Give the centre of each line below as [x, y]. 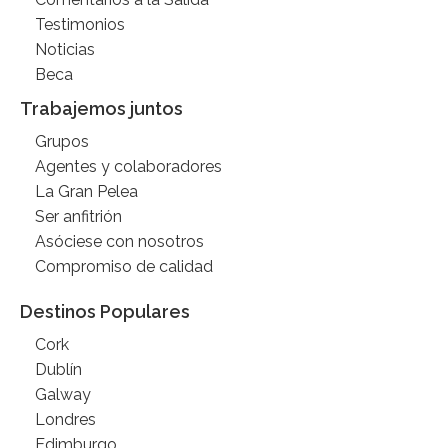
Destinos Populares [105, 312]
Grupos [62, 142]
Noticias [65, 50]
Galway [63, 395]
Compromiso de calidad [124, 267]
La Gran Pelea [86, 192]
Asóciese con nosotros [119, 242]
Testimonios [80, 25]
